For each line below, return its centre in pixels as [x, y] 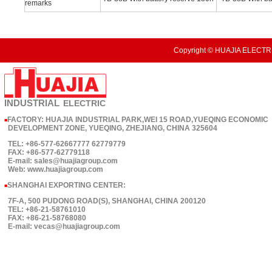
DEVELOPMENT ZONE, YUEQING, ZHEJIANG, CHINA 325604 [111, 128]
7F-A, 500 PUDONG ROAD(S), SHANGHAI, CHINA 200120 [105, 201]
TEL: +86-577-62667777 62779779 [65, 144]
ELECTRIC [84, 103]
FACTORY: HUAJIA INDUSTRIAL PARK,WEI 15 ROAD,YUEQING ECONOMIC [138, 120]
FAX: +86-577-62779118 [47, 152]
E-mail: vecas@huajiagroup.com [62, 226]
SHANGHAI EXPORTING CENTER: [66, 185]
